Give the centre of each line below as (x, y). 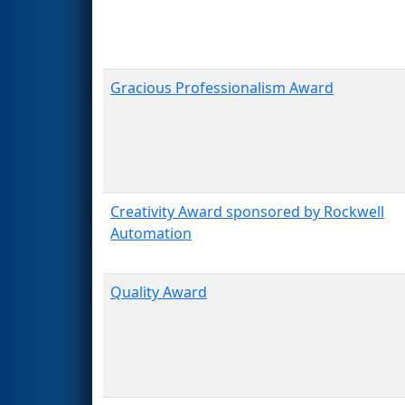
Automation (151, 233)
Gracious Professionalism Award (222, 87)
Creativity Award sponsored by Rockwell (247, 211)
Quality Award (159, 292)
